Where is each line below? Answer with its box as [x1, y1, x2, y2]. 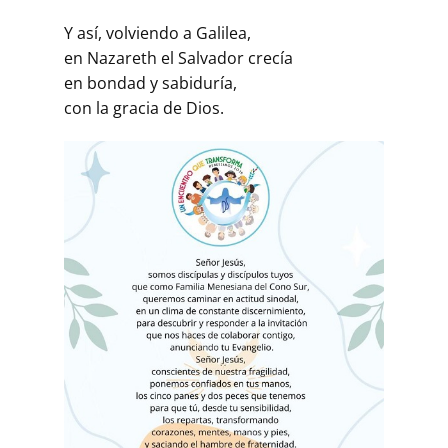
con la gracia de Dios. [64, 96, 224, 119]
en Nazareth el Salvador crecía [64, 46, 293, 69]
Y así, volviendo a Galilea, [64, 21, 251, 44]
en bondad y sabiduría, [64, 71, 237, 94]
